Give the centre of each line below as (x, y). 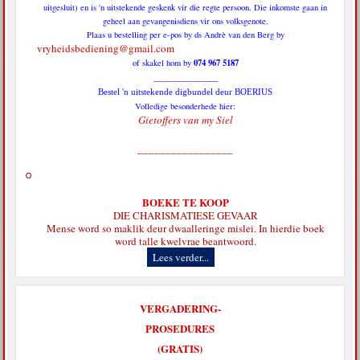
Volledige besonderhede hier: (185, 106)
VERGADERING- (180, 309)
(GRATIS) (180, 349)
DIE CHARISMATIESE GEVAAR (185, 216)
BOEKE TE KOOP (185, 202)
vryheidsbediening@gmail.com (106, 49)
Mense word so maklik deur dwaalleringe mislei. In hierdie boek (185, 229)
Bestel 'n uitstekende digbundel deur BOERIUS (185, 92)
